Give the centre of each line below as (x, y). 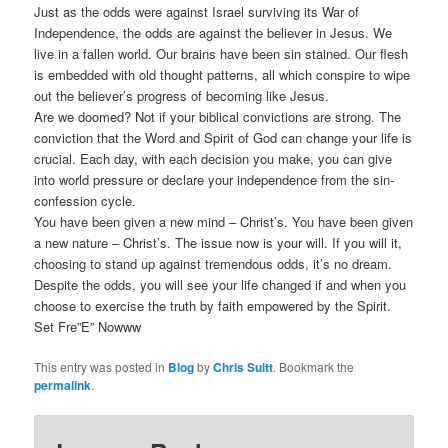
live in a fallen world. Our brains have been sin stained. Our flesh (221, 54)
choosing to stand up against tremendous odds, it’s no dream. (213, 264)
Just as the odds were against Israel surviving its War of (197, 12)
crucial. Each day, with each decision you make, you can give (213, 159)
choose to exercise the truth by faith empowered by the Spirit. (213, 306)
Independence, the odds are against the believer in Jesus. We (213, 33)
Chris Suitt (243, 367)
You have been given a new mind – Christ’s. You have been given (224, 222)
